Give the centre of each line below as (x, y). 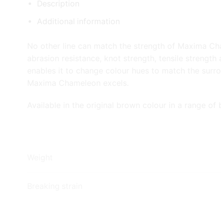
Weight (40, 158)
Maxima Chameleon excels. (78, 83)
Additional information (78, 22)
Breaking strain (55, 186)
